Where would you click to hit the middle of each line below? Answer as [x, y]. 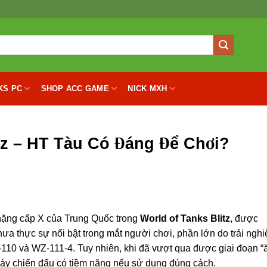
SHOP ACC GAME [75, 88]
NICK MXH [148, 88]
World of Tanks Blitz [185, 219]
